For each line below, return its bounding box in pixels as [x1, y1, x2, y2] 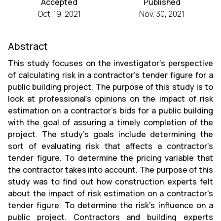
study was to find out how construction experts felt [8, 176, 213, 187]
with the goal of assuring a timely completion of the [8, 117, 213, 128]
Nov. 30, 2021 [139, 8, 184, 19]
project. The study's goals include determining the [8, 129, 213, 140]
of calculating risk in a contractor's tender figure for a [8, 70, 213, 80]
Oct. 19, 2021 [37, 8, 81, 19]
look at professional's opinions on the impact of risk [8, 93, 213, 104]
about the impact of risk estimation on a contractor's [8, 188, 213, 199]
